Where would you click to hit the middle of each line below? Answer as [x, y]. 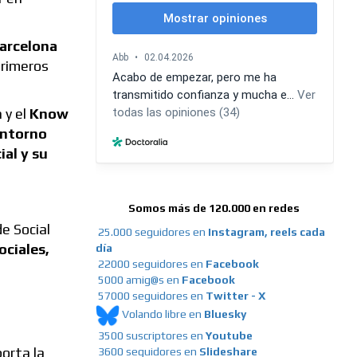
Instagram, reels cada [266, 232]
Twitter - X [235, 296]
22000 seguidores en [151, 264]
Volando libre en [163, 314]
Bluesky [225, 314]
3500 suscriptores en [151, 336]
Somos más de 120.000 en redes [214, 208]
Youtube [229, 336]
